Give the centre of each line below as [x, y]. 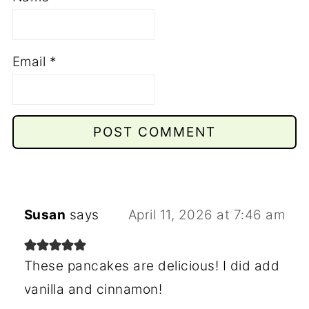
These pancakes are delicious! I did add [152, 266]
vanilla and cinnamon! [93, 289]
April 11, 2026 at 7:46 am [207, 215]
